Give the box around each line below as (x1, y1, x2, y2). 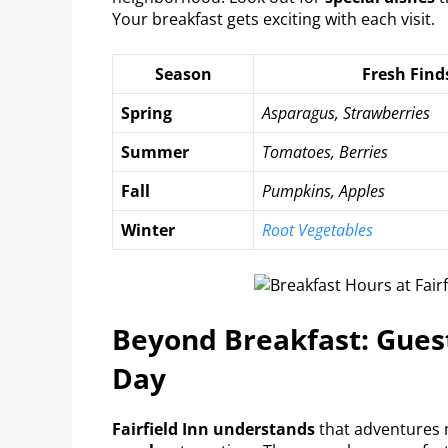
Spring (121, 101, 172, 124)
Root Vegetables (262, 218, 373, 241)
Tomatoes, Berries (262, 140, 388, 163)
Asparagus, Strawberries (262, 101, 430, 124)
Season (154, 62, 212, 85)
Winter (121, 218, 175, 241)
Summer (121, 140, 189, 163)
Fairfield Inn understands (112, 417, 315, 440)
